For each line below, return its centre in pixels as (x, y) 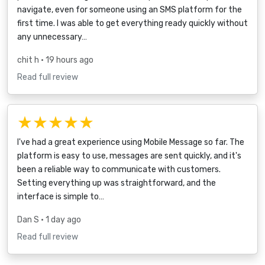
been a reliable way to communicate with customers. (119, 169)
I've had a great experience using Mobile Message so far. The (131, 142)
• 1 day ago (61, 219)
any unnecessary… (52, 37)
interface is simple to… (61, 196)
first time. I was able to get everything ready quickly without (132, 23)
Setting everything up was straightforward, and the (117, 183)
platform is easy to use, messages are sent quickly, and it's (129, 156)
